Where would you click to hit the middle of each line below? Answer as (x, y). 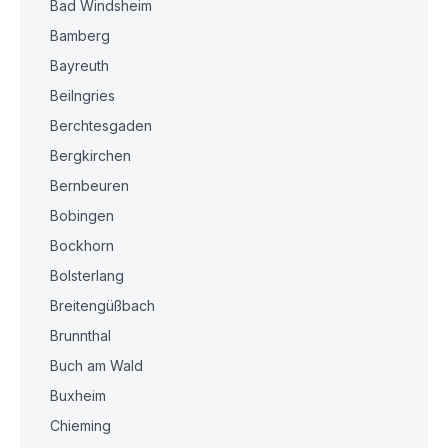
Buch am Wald (96, 365)
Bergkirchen (90, 155)
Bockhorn (82, 245)
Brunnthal (80, 335)
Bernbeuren (89, 185)
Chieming (80, 425)
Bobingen (82, 215)
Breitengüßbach (102, 305)
